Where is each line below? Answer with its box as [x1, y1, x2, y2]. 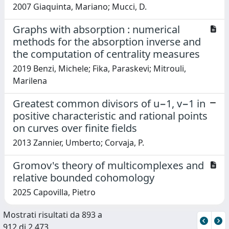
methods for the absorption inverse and [13, 34, 201, 49]
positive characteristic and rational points [13, 108, 208, 123]
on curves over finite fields [13, 121, 137, 135]
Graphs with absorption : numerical [13, 22, 180, 36]
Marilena [13, 75, 47, 86]
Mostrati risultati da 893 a [3, 209, 102, 220]
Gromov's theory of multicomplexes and [13, 158, 204, 172]
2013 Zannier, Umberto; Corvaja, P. [13, 136, 144, 148]
